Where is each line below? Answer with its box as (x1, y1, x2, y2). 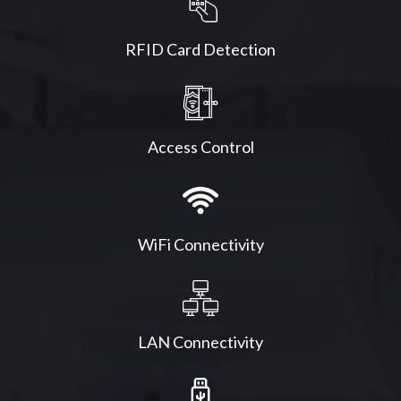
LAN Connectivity (138, 332, 263, 353)
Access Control (147, 137, 254, 158)
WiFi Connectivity (137, 235, 264, 255)
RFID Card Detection (125, 39, 276, 60)
